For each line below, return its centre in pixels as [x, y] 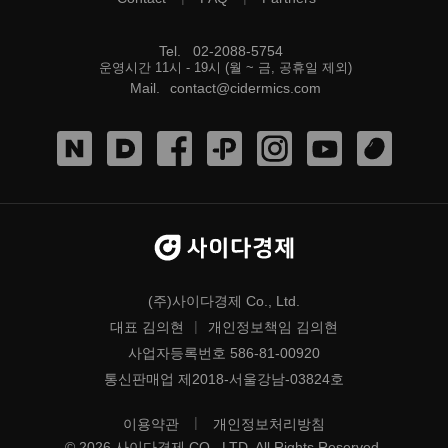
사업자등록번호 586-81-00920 [224, 352]
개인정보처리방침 [269, 423]
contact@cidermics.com [245, 87]
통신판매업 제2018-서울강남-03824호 [224, 378]
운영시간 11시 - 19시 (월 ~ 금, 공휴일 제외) [225, 67]
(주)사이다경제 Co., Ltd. [224, 300]
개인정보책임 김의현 [273, 326]
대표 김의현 [147, 326]
